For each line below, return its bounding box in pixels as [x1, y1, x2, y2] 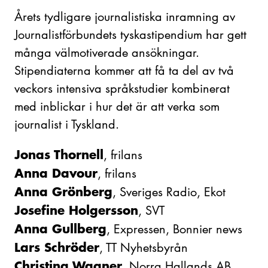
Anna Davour [14, 165, 98, 181]
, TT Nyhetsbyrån [99, 239, 188, 255]
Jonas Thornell [14, 146, 103, 162]
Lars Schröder [14, 239, 99, 255]
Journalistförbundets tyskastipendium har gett [14, 26, 246, 42]
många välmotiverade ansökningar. [14, 44, 199, 60]
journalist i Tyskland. [14, 116, 119, 132]
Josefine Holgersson [14, 202, 138, 218]
